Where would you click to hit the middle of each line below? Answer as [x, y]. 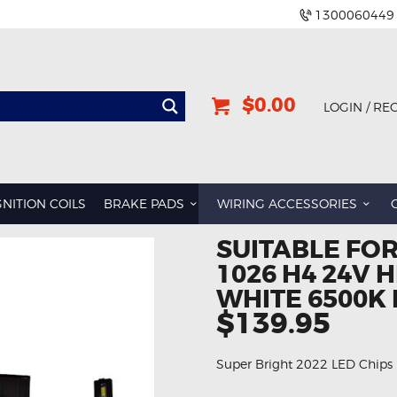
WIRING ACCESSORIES [288, 204]
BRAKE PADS [144, 204]
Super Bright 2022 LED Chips [304, 363]
